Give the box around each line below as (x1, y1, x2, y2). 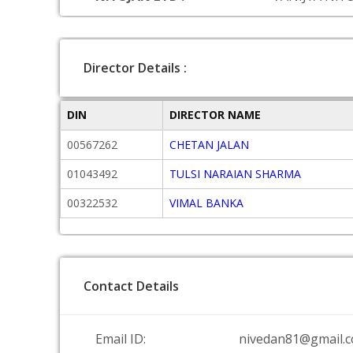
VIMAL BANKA (169, 195, 243, 210)
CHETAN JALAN (169, 137, 249, 152)
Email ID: (95, 330, 146, 347)
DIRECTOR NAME (169, 107, 261, 122)
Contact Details (84, 277, 179, 295)
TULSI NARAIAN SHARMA (169, 166, 301, 181)
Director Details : (84, 59, 187, 76)
